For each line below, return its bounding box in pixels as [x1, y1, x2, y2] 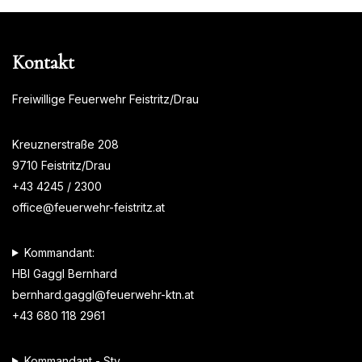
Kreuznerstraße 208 [12, 137, 119, 151]
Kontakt [12, 50, 74, 74]
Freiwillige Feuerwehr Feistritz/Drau [12, 91, 199, 106]
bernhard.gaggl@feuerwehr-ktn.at [12, 287, 194, 301]
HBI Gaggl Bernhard [12, 266, 117, 280]
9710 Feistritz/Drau [12, 158, 111, 172]
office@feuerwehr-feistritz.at [12, 200, 165, 214]
